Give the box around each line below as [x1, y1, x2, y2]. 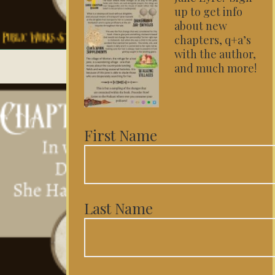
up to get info [174, 4, 242, 19]
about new [174, 18, 227, 33]
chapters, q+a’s [174, 33, 251, 47]
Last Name [84, 198, 153, 218]
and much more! [174, 61, 257, 76]
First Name [84, 125, 157, 145]
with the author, [174, 47, 256, 61]
